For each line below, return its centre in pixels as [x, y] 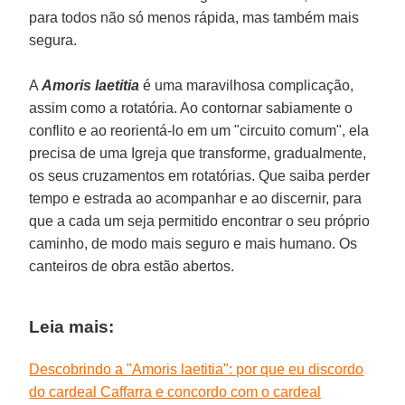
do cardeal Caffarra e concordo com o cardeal [175, 391]
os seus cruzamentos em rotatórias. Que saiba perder [200, 175]
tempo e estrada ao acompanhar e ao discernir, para [196, 198]
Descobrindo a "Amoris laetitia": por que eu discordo [197, 369]
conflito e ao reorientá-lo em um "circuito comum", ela [199, 130]
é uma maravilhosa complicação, [249, 85]
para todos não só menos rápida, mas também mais [194, 17]
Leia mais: [72, 326]
